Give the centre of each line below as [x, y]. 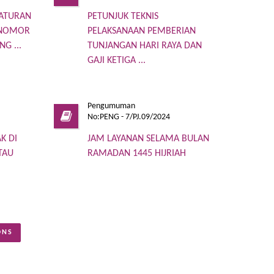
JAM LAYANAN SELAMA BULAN [149, 139]
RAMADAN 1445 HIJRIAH [137, 153]
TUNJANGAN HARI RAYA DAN [145, 46]
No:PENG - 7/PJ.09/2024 [129, 117]
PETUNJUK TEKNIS [123, 16]
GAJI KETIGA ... [117, 60]
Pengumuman [112, 106]
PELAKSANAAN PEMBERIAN [142, 31]
